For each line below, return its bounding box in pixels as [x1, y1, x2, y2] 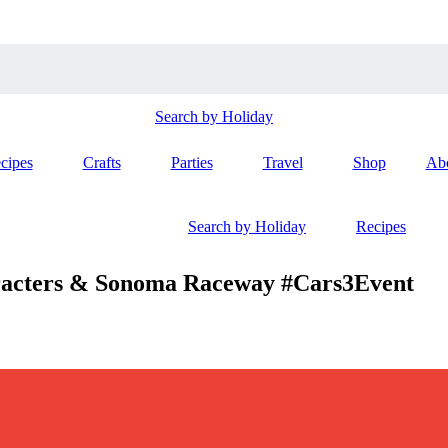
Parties [170, 154, 213, 171]
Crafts [82, 154, 121, 171]
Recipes [356, 218, 406, 235]
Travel [262, 154, 303, 171]
